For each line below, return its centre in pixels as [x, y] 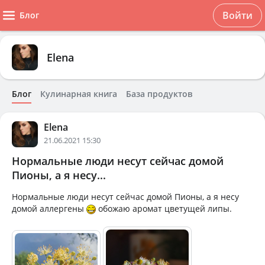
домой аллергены [49, 209]
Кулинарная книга [79, 94]
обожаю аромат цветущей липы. [164, 209]
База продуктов [159, 94]
